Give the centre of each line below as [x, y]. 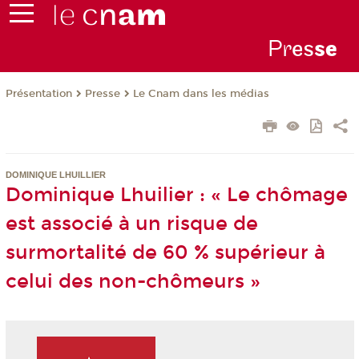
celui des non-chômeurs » [133, 282]
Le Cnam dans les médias [201, 94]
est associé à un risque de [131, 224]
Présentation [38, 94]
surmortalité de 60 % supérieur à [165, 253]
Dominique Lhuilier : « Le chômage [176, 195]
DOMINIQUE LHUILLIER [55, 175]
